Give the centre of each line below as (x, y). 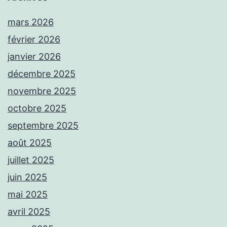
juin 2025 (27, 177)
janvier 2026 (34, 57)
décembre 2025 (42, 74)
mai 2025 (28, 195)
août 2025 (30, 143)
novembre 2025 (42, 91)
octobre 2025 (37, 108)
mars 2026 (31, 22)
